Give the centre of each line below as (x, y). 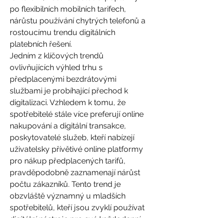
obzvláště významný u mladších (68, 196)
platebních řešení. (41, 44)
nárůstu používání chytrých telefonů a (78, 21)
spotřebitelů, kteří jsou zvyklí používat (77, 208)
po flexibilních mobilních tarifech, (68, 9)
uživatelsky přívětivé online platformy (76, 149)
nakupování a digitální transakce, (68, 126)
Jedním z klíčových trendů (57, 56)
